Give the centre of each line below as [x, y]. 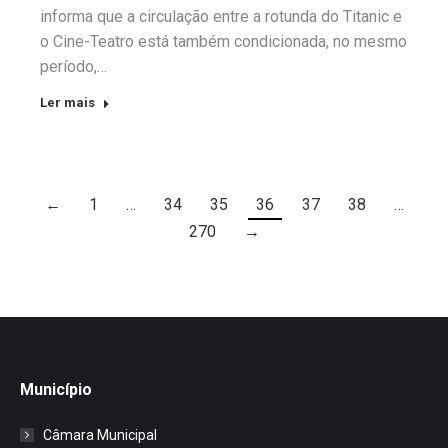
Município [56, 389]
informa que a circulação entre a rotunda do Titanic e [221, 16]
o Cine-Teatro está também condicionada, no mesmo [223, 41]
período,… [73, 66]
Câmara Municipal [100, 434]
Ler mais [67, 102]
